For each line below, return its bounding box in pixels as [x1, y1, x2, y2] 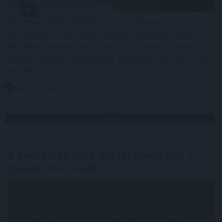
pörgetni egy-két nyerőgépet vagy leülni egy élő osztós [7, 53, 211, 64]
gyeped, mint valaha [7, 161, 101, 175]
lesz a [162, 148, 193, 163]
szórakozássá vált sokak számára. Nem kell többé [7, 29, 192, 41]
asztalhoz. [7, 64, 45, 76]
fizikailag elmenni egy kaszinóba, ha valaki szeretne [7, 41, 197, 53]
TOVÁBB [99, 114, 120, 122]
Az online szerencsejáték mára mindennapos [7, 17, 171, 29]
